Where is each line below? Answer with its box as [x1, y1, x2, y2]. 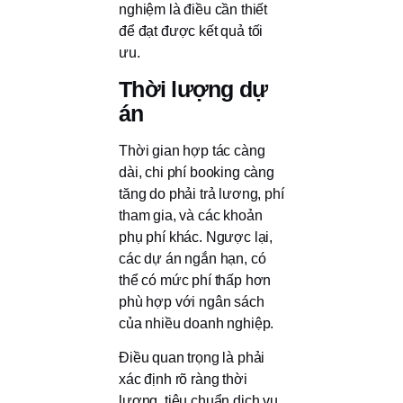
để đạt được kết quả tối [119, 23, 264, 40]
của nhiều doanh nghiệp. [119, 315, 274, 331]
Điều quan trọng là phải [119, 349, 265, 365]
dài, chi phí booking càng [119, 164, 274, 180]
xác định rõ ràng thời [119, 371, 247, 387]
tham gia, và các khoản [119, 207, 263, 223]
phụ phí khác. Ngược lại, [119, 228, 273, 245]
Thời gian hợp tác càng [119, 142, 265, 158]
